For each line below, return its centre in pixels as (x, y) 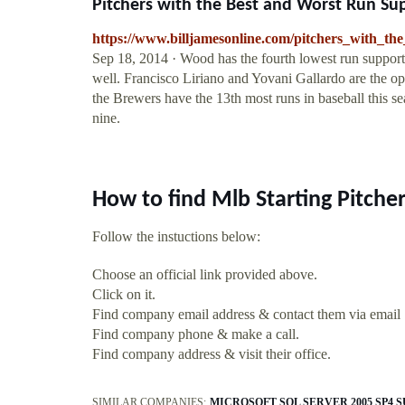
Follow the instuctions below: (176, 236)
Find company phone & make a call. (196, 334)
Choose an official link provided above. (205, 274)
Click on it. (124, 294)
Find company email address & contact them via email (246, 314)
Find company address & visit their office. (212, 353)
